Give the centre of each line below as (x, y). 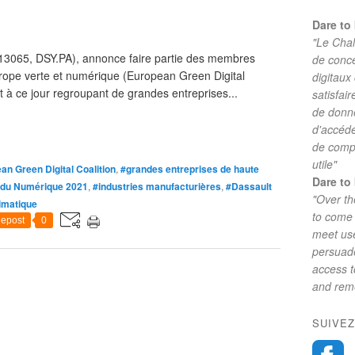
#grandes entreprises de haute (190, 169)
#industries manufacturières (157, 186)
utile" (324, 164)
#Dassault (249, 186)
